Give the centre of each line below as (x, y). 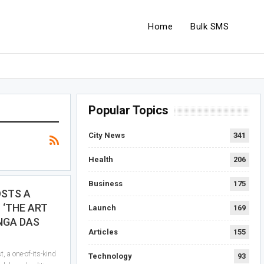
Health (101, 159)
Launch (103, 208)
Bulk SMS (209, 27)
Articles (103, 232)
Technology (110, 256)
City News (107, 135)
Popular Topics (129, 110)
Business (106, 184)
